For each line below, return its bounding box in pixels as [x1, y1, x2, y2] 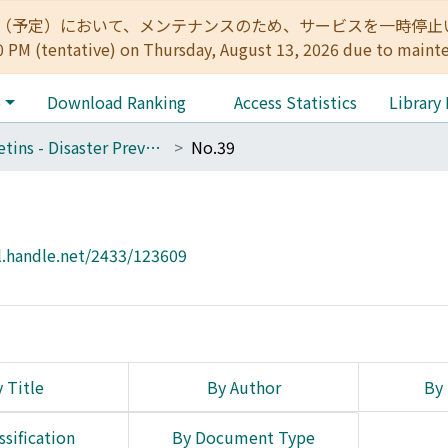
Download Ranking [46, 90, 186, 114]
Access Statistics [233, 90, 357, 114]
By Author [206, 375, 281, 399]
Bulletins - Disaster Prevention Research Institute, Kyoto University [145, 135, 161, 159]
